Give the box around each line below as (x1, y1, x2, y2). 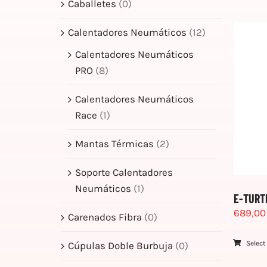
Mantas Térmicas (75, 137, 154, 150)
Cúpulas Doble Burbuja (68, 239, 173, 252)
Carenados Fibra (68, 210, 142, 223)
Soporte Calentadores (75, 166, 173, 178)
